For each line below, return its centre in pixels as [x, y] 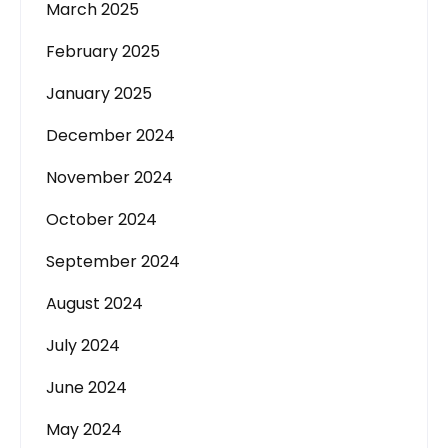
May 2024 [84, 429]
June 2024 [86, 387]
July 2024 [83, 345]
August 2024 [94, 303]
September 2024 [113, 261]
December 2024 [110, 135]
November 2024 [109, 177]
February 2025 [103, 51]
